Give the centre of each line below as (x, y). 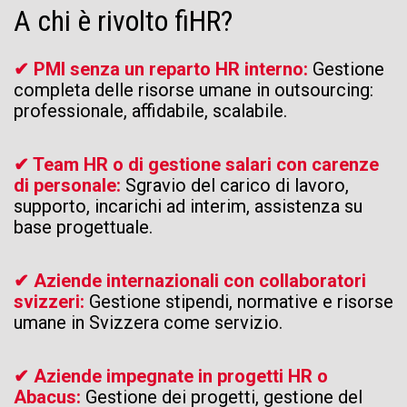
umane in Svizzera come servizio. (148, 323)
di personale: (69, 185)
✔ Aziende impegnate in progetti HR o (171, 376)
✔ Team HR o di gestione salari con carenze (196, 164)
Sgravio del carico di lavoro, (237, 185)
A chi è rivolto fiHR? (123, 21)
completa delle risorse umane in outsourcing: (194, 90)
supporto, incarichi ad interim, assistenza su (188, 206)
